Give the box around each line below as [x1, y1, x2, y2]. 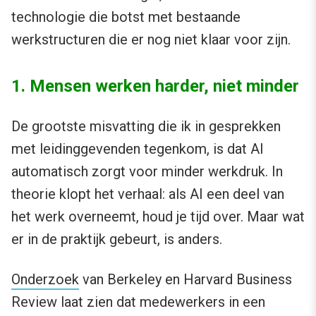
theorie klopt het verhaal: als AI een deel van [11, 186, 284, 203]
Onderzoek [11, 271, 79, 288]
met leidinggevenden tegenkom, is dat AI [11, 140, 264, 158]
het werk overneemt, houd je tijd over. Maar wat [11, 208, 305, 226]
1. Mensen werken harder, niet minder [11, 76, 299, 97]
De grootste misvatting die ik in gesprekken [11, 118, 281, 135]
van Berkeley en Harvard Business [79, 271, 292, 288]
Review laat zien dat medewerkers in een [11, 293, 265, 311]
